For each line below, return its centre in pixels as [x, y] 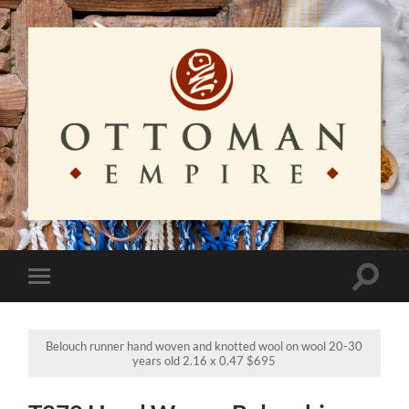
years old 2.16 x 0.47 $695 [204, 361]
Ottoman [231, 225]
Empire [225, 239]
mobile [64, 304]
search [385, 297]
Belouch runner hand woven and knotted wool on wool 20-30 [204, 346]
